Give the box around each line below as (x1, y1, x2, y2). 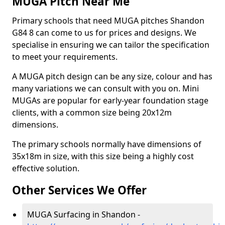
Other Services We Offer (12, 182, 147, 198)
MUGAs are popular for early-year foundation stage (12, 95, 208, 106)
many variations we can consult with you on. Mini (12, 83, 199, 94)
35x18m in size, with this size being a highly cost (12, 151, 194, 162)
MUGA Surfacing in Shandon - (27, 209, 140, 220)
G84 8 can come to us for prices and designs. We (12, 27, 196, 38)
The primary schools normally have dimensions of (12, 139, 201, 150)
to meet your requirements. (12, 51, 118, 62)
